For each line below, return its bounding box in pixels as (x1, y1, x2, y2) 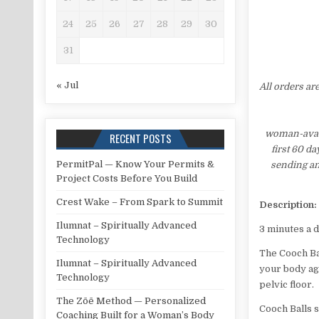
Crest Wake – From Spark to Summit (56, 196, 224, 207)
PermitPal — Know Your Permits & (56, 158, 215, 169)
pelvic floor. (259, 279, 315, 291)
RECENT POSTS (109, 130, 172, 146)
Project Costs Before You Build (56, 172, 198, 184)
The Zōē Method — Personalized (56, 295, 206, 306)
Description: (259, 199, 318, 211)
